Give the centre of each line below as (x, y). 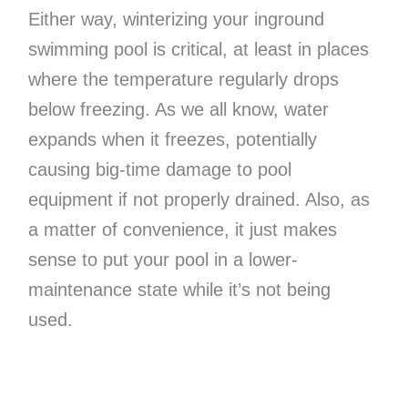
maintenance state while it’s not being (179, 289)
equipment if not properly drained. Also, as (199, 199)
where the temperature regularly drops (183, 79)
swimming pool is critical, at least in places (198, 49)
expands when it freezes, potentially (172, 139)
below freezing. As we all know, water (178, 109)
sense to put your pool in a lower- (163, 259)
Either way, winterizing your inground (176, 19)
